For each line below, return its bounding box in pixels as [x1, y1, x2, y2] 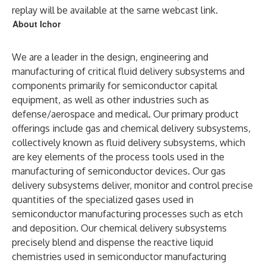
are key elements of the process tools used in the [12, 151, 224, 163]
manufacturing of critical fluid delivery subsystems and [12, 65, 245, 77]
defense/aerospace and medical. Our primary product [12, 108, 239, 120]
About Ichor [12, 18, 61, 30]
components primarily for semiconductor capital [12, 80, 217, 91]
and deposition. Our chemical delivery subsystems [12, 222, 227, 234]
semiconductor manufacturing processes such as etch [12, 208, 243, 220]
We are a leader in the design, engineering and [12, 51, 208, 63]
